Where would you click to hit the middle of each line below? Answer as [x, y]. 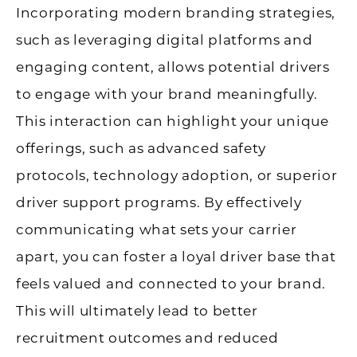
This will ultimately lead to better [137, 310]
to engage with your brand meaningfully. [167, 94]
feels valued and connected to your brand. [171, 283]
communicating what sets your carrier [157, 229]
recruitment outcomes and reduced [147, 337]
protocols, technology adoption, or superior [177, 175]
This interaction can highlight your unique [173, 121]
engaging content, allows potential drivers [173, 67]
